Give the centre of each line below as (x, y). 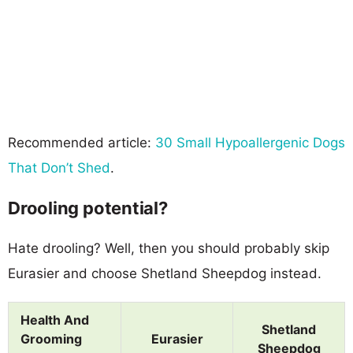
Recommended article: (82, 142)
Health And (55, 320)
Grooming (51, 338)
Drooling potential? (88, 208)
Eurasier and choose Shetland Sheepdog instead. (165, 273)
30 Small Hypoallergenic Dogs (250, 142)
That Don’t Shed (59, 167)
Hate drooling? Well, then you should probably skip (169, 248)
